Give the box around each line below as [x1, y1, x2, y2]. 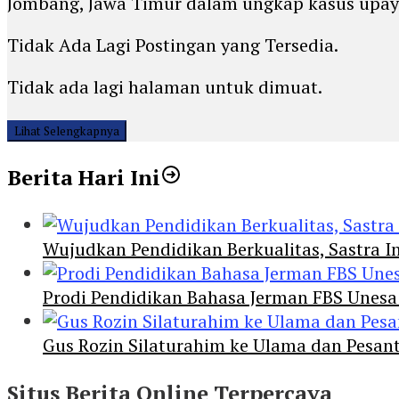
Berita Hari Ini [7, 163, 160, 192]
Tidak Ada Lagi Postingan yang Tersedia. [7, 33, 338, 58]
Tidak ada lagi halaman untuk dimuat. [7, 75, 322, 100]
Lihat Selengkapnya [14, 123, 119, 140]
